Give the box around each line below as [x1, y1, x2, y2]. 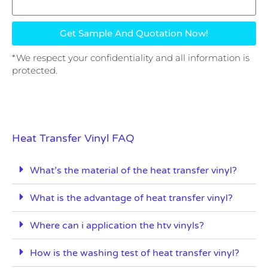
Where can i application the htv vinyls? [30, 219, 204, 232]
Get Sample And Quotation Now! [60, 28, 208, 39]
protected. [12, 65, 57, 77]
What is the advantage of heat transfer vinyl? [30, 191, 233, 204]
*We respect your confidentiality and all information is [12, 52, 249, 64]
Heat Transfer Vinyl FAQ [12, 131, 135, 145]
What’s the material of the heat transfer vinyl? [30, 164, 237, 176]
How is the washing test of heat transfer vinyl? [30, 246, 239, 259]
